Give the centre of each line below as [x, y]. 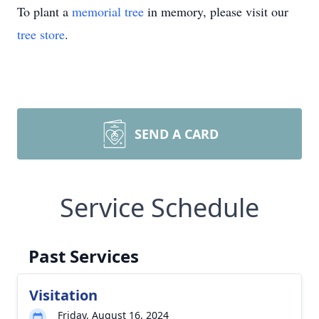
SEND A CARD [177, 134]
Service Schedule [159, 208]
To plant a [45, 11]
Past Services [84, 256]
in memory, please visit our [216, 11]
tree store [41, 34]
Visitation [63, 295]
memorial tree [108, 11]
